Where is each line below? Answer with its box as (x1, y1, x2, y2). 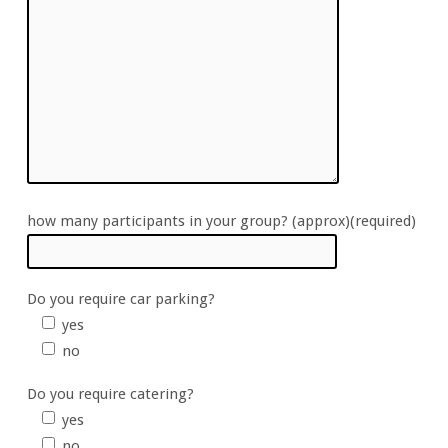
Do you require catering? (26, 384, 194, 403)
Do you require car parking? (26, 290, 215, 309)
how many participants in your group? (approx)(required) (26, 212, 416, 231)
